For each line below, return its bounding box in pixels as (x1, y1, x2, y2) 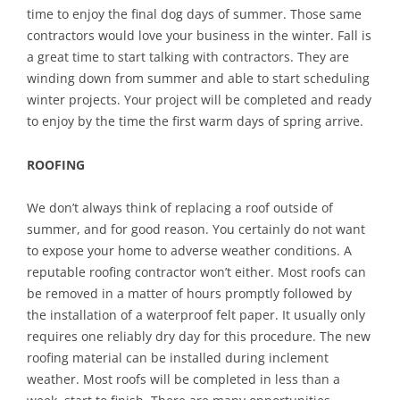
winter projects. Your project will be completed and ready (27, 90, 371, 108)
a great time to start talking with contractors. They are (27, 47, 349, 65)
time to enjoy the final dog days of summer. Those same (27, 4, 362, 22)
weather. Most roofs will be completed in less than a (27, 370, 340, 387)
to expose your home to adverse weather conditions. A (27, 241, 352, 259)
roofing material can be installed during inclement (27, 348, 329, 366)
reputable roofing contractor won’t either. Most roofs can (27, 262, 366, 280)
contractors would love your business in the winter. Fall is (27, 26, 371, 44)
